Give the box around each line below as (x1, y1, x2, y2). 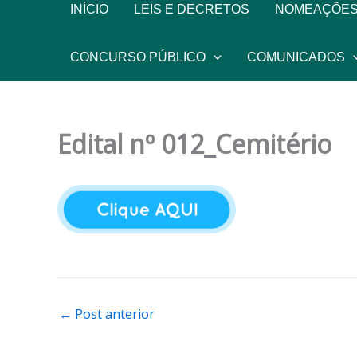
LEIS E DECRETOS (134, 2, 249, 16)
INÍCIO (70, 2, 108, 16)
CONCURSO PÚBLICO (70, 50, 206, 64)
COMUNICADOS (246, 50, 345, 64)
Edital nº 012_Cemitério (57, 127, 331, 161)
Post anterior (72, 305, 155, 323)
